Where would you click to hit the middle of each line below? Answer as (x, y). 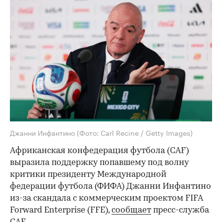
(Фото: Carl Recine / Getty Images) (135, 133)
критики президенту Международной (88, 175)
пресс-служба (180, 211)
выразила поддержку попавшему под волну (99, 163)
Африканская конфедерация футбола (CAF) (99, 151)
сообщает (131, 211)
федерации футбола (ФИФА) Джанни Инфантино (111, 187)
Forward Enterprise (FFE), (61, 211)
